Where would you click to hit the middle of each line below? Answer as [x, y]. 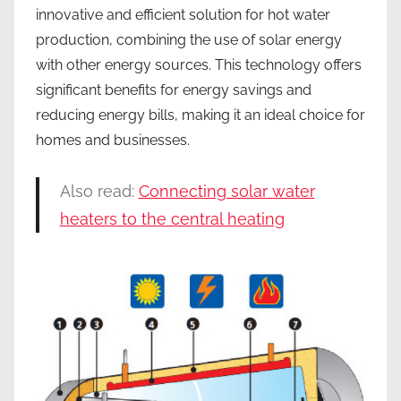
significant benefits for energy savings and [174, 90]
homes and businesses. [113, 141]
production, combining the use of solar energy [189, 40]
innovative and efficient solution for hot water [183, 15]
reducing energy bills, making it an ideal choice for [200, 115]
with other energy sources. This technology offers [199, 65]
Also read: [99, 192]
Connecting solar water [226, 192]
